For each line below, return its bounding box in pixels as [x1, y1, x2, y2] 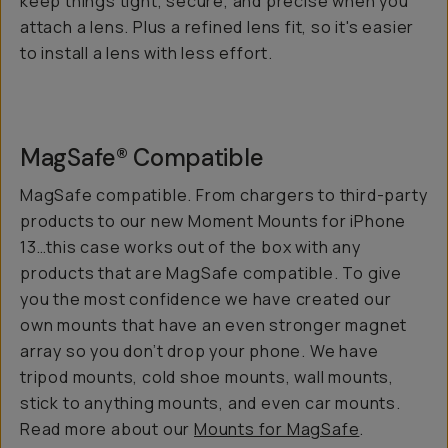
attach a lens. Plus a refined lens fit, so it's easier [20, 16, 415, 38]
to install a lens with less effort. [20, 42, 274, 64]
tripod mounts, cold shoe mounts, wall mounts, [20, 366, 394, 388]
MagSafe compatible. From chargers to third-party [20, 184, 428, 206]
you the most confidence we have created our [20, 288, 392, 310]
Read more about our [20, 418, 195, 440]
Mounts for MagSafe [194, 418, 360, 440]
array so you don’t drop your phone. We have [20, 340, 379, 362]
